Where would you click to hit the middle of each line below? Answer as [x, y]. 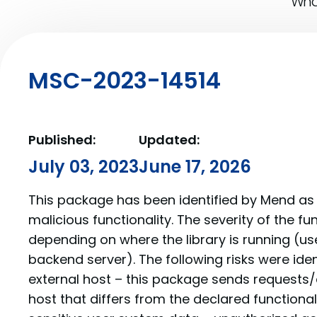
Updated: [169, 140]
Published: [62, 140]
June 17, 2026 [195, 167]
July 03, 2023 [83, 167]
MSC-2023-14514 [125, 80]
